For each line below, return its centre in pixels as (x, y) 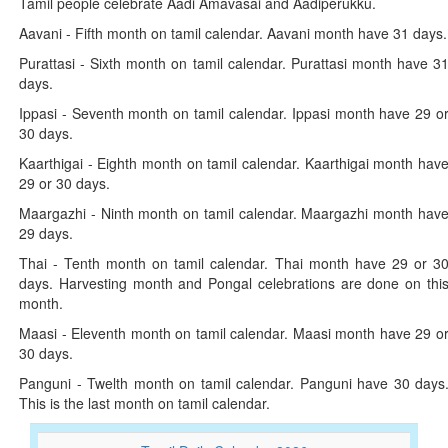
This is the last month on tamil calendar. (144, 403)
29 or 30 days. (64, 183)
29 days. (46, 233)
